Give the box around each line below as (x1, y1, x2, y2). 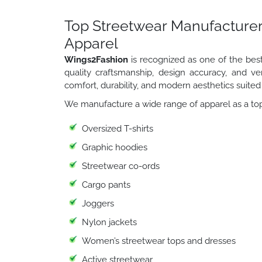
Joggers (81, 198, 114, 209)
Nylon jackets (81, 216, 137, 227)
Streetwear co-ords (81, 160, 160, 171)
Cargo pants (81, 179, 130, 190)
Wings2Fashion (64, 54, 128, 65)
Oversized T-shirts (81, 123, 153, 134)
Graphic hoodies (81, 142, 147, 153)
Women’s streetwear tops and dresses (81, 235, 236, 246)
